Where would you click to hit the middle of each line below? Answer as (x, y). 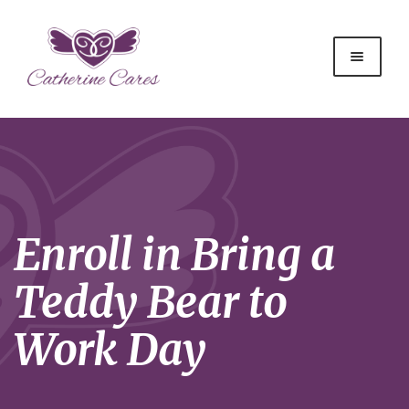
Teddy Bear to (151, 303)
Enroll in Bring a (174, 256)
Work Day (110, 351)
